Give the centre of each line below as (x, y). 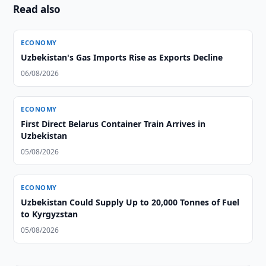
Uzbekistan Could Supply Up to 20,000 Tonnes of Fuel (130, 202)
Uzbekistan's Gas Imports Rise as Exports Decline (122, 57)
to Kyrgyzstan (50, 214)
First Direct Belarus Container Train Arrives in (113, 124)
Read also (37, 9)
